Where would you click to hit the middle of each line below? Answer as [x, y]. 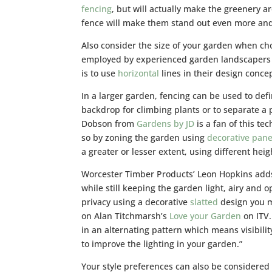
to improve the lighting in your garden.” [162, 243]
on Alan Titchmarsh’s [126, 216]
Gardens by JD [166, 123]
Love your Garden [206, 216]
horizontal [139, 73]
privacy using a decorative [136, 202]
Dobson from [109, 123]
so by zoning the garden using [144, 137]
